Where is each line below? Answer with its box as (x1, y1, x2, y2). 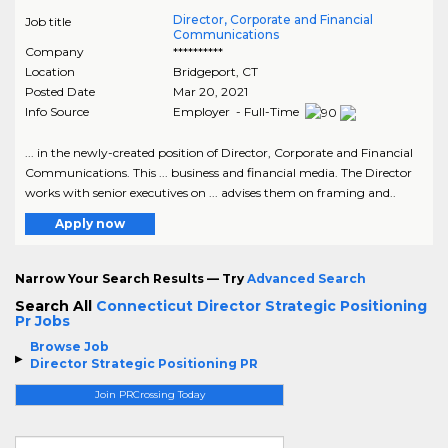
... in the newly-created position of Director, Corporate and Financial (25, 145, 413, 161)
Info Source (25, 104, 89, 120)
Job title (25, 14, 71, 30)
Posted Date (25, 84, 95, 100)
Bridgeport (172, 64, 236, 80)
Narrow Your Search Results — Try (15, 271, 247, 287)
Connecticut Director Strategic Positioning (96, 297, 427, 316)
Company (25, 44, 84, 60)
